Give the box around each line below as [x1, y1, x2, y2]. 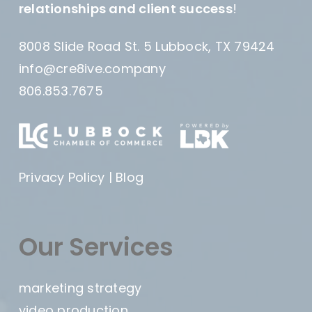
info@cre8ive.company [18, 60, 166, 78]
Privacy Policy [18, 169, 105, 187]
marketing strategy [18, 279, 142, 297]
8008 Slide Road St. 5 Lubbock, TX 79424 [18, 38, 275, 56]
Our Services [18, 230, 173, 265]
